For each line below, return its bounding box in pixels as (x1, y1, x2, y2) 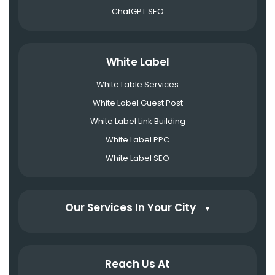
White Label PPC (106, 133, 169, 145)
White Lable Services (96, 78, 179, 90)
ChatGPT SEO (111, 5, 164, 17)
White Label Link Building (90, 115, 185, 127)
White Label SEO (106, 152, 169, 164)
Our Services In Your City (64, 200, 198, 215)
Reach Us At (105, 257, 170, 272)
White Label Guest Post (92, 96, 183, 109)
